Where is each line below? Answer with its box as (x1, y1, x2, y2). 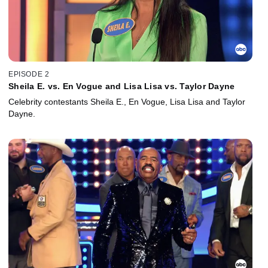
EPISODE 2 (8, 70, 50, 79)
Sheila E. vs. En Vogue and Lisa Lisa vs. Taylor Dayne (8, 81, 235, 92)
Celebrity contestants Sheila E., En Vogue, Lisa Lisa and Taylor (8, 97, 245, 107)
